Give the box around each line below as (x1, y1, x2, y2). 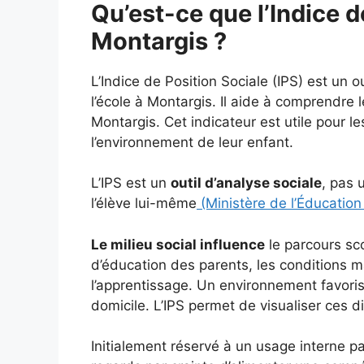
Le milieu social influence (91, 236, 265, 253)
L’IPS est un (91, 175, 171, 191)
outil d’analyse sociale (171, 175, 322, 191)
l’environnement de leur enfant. (91, 133, 293, 150)
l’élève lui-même (91, 195, 197, 211)
